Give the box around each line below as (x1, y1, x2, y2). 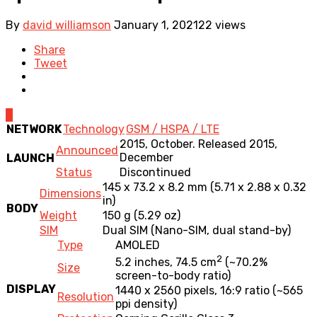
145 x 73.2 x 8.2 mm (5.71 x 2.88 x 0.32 (103, 180, 306, 194)
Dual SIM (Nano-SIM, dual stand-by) (103, 223, 291, 237)
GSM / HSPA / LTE (126, 122, 219, 136)
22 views (198, 18, 246, 32)
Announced (56, 143, 118, 157)
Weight (40, 208, 77, 222)
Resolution (57, 289, 114, 304)
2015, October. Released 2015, (120, 137, 277, 151)
